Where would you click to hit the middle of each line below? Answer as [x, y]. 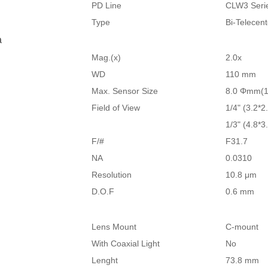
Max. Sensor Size [125, 91]
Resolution [112, 175]
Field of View [116, 108]
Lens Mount [114, 227]
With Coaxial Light [126, 243]
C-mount [242, 227]
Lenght [105, 260]
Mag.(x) [106, 57]
